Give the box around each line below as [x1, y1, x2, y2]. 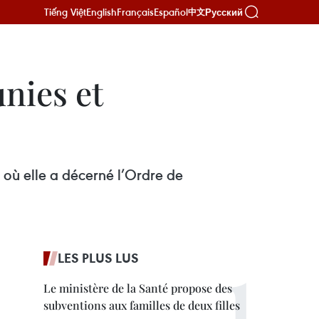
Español [154, 5, 188, 19]
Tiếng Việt [44, 5, 86, 19]
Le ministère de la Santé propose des [43, 281, 232, 296]
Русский [205, 6, 243, 18]
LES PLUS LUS [58, 249, 139, 266]
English [86, 5, 117, 19]
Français [117, 5, 154, 19]
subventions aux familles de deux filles [43, 298, 240, 313]
